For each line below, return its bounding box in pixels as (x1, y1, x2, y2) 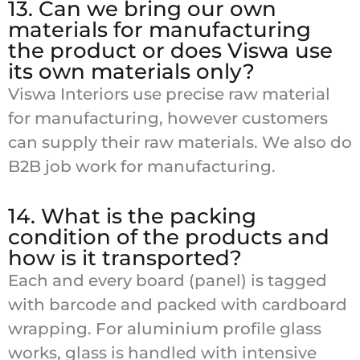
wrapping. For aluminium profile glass (8, 319, 321, 339)
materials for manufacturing (8, 17, 311, 43)
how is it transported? (8, 245, 242, 272)
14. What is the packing (8, 203, 256, 230)
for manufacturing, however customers (8, 108, 328, 129)
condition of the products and (8, 224, 329, 251)
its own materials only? (8, 59, 255, 85)
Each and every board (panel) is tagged (8, 271, 327, 291)
